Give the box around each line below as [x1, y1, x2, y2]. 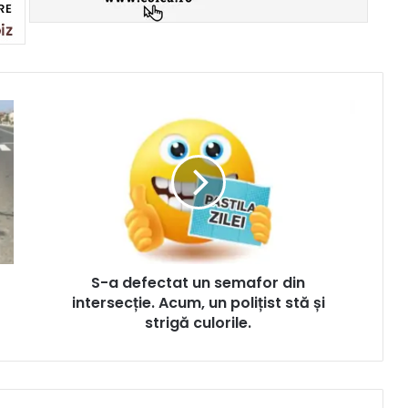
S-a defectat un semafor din [91, 271, 305, 293]
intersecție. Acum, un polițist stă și [71, 291, 325, 313]
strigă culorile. [145, 311, 251, 333]
